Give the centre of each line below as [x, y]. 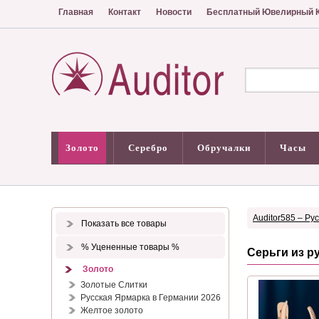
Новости [174, 12]
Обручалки [224, 148]
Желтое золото [112, 310]
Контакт [125, 12]
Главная [76, 12]
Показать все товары [124, 224]
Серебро [148, 148]
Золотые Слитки [114, 285]
